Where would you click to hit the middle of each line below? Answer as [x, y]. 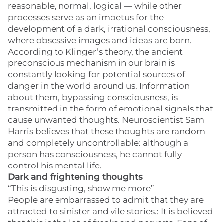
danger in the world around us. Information [99, 86]
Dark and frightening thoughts [75, 177]
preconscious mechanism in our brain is [91, 63]
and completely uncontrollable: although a [98, 143]
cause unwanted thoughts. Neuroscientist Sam [106, 120]
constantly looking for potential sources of [97, 74]
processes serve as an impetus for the [86, 17]
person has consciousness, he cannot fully [95, 154]
